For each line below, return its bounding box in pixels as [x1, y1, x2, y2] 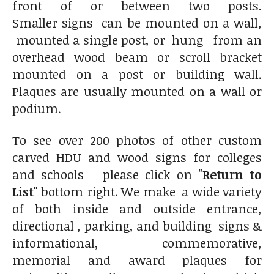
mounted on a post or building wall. [12, 65, 262, 83]
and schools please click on [12, 165, 198, 183]
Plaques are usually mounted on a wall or [12, 82, 262, 100]
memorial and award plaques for [12, 251, 262, 268]
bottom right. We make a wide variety [38, 182, 262, 200]
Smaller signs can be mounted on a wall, [12, 13, 262, 31]
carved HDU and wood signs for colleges [12, 148, 262, 166]
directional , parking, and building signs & [12, 217, 262, 234]
